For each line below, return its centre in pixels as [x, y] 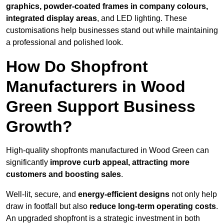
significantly [28, 162]
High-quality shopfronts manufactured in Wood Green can [107, 150]
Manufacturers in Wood [96, 87]
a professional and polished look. [64, 42]
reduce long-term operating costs [153, 206]
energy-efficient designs [124, 194]
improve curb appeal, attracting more [120, 162]
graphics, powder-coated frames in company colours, [107, 6]
